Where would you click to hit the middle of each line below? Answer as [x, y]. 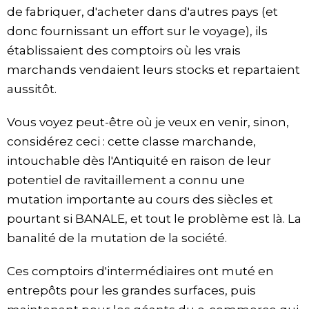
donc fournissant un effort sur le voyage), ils [137, 31]
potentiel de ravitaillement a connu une [126, 180]
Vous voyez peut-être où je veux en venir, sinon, [148, 122]
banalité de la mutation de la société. [117, 238]
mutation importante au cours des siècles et [140, 200]
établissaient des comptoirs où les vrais [124, 51]
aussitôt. [32, 89]
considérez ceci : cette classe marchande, [131, 142]
